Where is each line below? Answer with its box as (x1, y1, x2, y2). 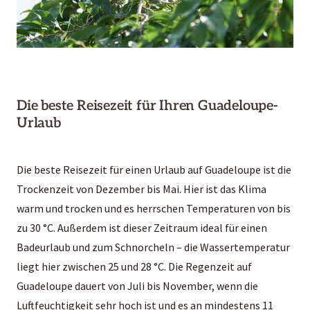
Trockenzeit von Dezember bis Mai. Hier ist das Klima (17, 181, 266, 196)
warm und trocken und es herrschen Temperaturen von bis (17, 201, 291, 215)
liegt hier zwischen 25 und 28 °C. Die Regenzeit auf (17, 259, 252, 273)
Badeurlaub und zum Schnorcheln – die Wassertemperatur (17, 239, 290, 254)
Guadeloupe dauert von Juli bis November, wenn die (17, 278, 258, 293)
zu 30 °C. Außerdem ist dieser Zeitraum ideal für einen (17, 220, 267, 235)
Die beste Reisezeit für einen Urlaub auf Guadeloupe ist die (17, 162, 291, 176)
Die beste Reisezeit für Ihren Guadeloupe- (17, 97, 278, 114)
